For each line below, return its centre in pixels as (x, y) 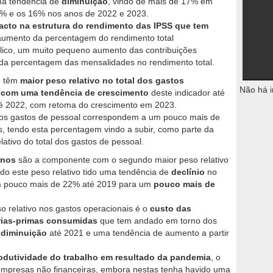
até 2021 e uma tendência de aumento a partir (138, 233)
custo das (171, 209)
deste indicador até (187, 93)
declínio (188, 172)
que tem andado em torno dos (157, 221)
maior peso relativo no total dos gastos (101, 81)
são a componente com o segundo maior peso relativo (122, 160)
